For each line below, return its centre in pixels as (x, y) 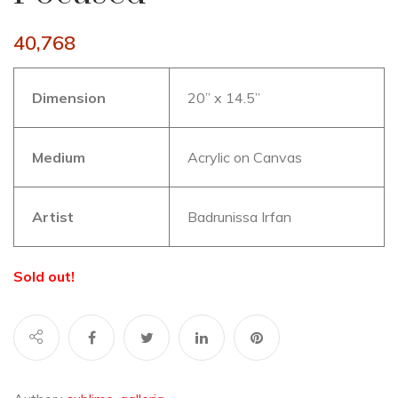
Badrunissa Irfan (239, 217)
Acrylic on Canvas (245, 158)
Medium (59, 158)
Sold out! (44, 277)
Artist (53, 217)
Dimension (69, 98)
